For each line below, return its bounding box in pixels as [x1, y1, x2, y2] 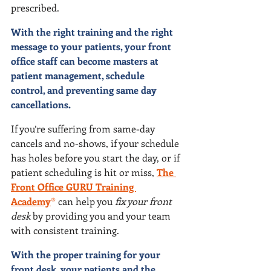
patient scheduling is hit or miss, [11, 166, 154, 178]
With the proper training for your [11, 248, 163, 261]
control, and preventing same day [11, 83, 159, 96]
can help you [56, 195, 115, 207]
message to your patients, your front [11, 40, 174, 53]
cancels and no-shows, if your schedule [11, 137, 181, 149]
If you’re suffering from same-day [11, 122, 157, 135]
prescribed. [11, 1, 59, 14]
